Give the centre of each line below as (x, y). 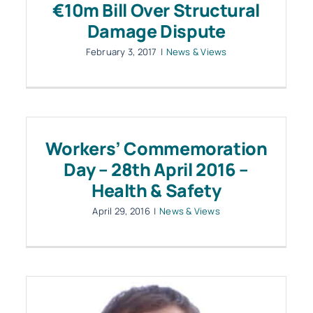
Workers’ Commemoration (156, 148)
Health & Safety (156, 190)
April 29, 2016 (121, 211)
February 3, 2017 (121, 52)
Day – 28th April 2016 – (156, 169)
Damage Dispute (156, 31)
